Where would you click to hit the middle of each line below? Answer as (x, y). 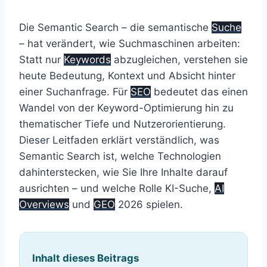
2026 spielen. (149, 205)
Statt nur (41, 60)
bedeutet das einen (199, 92)
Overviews (44, 205)
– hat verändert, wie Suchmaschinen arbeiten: (130, 44)
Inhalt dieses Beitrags (85, 258)
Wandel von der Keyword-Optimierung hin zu (126, 108)
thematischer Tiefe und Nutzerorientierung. (122, 124)
